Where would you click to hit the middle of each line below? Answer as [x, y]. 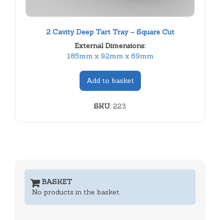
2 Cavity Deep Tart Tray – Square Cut [110, 32]
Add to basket [110, 80]
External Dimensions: [110, 45]
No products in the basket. [76, 192]
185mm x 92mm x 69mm [110, 56]
